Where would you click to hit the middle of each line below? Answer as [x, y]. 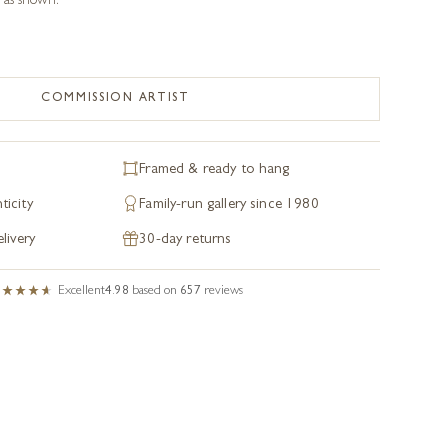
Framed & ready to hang [214, 170]
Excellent [82, 291]
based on [156, 291]
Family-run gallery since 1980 [229, 205]
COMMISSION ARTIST [115, 99]
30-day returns [185, 240]
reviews [224, 291]
